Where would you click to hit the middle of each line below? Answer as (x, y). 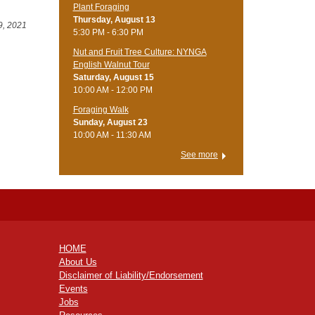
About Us (78, 262)
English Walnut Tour (111, 64)
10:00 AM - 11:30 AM (112, 135)
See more (199, 154)
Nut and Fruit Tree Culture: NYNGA (140, 52)
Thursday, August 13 (114, 19)
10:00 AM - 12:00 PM (112, 90)
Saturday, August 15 (113, 77)
